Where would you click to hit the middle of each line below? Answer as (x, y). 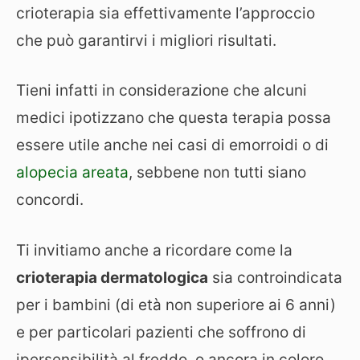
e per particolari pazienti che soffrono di (161, 332)
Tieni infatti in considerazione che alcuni (162, 90)
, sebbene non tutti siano (217, 172)
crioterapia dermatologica (112, 277)
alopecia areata (72, 172)
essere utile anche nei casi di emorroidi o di (172, 145)
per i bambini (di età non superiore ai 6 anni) (176, 305)
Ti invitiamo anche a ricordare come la (154, 250)
